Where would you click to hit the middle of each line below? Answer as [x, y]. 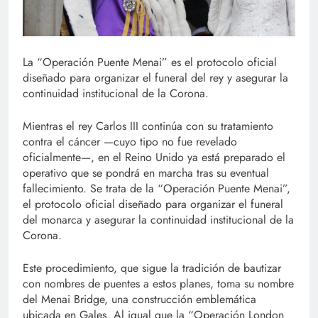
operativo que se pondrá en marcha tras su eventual [146, 172]
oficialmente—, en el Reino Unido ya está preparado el [154, 157]
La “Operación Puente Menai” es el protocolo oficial [150, 62]
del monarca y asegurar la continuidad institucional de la [158, 219]
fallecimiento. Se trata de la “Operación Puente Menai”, [157, 188]
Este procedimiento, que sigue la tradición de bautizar [152, 268]
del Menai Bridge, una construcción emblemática [139, 299]
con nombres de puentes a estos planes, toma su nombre [158, 283]
